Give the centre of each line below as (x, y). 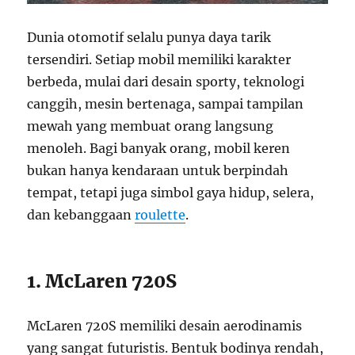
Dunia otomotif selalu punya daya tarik (149, 38)
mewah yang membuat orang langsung (151, 126)
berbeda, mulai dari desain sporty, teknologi (166, 82)
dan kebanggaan (81, 215)
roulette (160, 215)
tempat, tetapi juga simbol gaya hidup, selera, (171, 193)
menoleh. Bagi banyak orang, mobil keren (159, 149)
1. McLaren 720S (102, 281)
